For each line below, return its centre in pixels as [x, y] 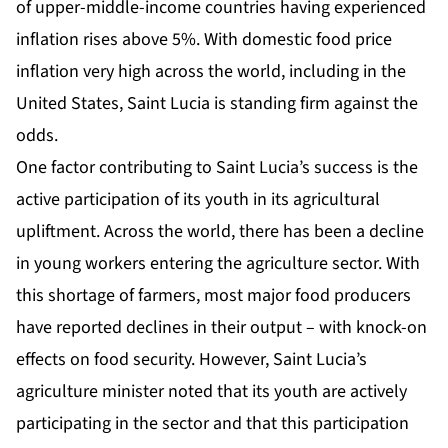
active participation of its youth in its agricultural [198, 200]
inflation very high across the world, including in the [211, 72]
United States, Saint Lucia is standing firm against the [217, 104]
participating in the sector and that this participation [212, 424]
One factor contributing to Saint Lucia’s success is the [217, 168]
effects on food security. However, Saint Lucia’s [191, 360]
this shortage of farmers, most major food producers [213, 296]
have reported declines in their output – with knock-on [221, 328]
